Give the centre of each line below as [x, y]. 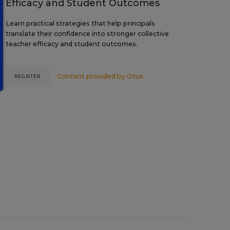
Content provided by [92, 76]
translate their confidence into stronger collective [87, 34]
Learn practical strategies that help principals [80, 23]
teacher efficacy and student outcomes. [71, 44]
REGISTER [27, 76]
